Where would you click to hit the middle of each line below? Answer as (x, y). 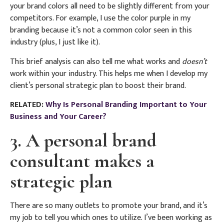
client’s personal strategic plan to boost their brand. (98, 85)
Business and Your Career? (58, 117)
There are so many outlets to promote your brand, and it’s (109, 205)
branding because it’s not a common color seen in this (101, 30)
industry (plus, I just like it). (55, 42)
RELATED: (28, 105)
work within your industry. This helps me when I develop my (109, 73)
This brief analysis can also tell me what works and (96, 61)
